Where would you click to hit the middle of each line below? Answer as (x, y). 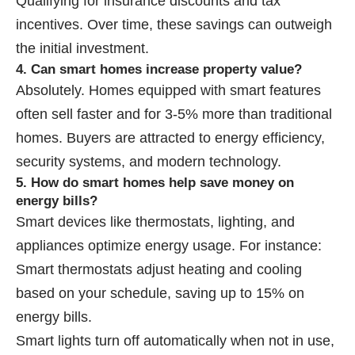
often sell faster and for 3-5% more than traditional (174, 114)
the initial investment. (82, 48)
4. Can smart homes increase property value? (159, 69)
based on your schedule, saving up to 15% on (160, 293)
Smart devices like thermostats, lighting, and (155, 221)
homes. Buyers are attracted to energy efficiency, (170, 137)
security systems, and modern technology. (149, 161)
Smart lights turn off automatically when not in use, (175, 340)
